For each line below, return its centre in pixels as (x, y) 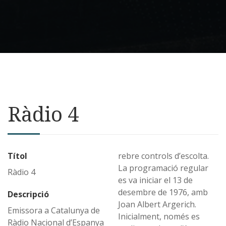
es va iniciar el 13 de (156, 180)
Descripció (28, 194)
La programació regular (163, 168)
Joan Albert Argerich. (157, 205)
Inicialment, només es (159, 217)
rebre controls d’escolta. (164, 156)
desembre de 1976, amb (163, 192)
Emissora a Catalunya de (54, 211)
